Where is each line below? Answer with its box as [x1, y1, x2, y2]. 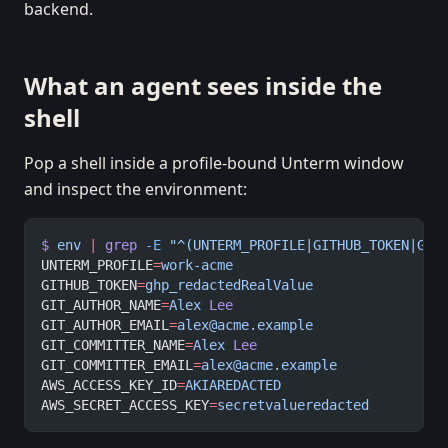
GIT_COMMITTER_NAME [41, 337, 185, 353]
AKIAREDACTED [185, 377, 281, 393]
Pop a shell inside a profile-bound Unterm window [24, 152, 404, 174]
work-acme [161, 257, 233, 273]
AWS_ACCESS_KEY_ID [41, 377, 177, 393]
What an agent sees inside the [24, 69, 382, 102]
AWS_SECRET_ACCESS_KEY [41, 397, 209, 413]
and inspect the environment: [24, 178, 247, 200]
